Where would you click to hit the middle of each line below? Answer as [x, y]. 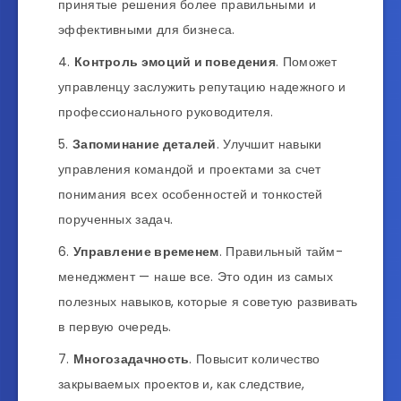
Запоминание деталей [144, 144]
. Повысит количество [255, 358]
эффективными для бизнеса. [147, 29]
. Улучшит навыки [269, 144]
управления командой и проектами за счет [190, 169]
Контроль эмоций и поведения [175, 61]
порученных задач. [116, 219]
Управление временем [146, 251]
